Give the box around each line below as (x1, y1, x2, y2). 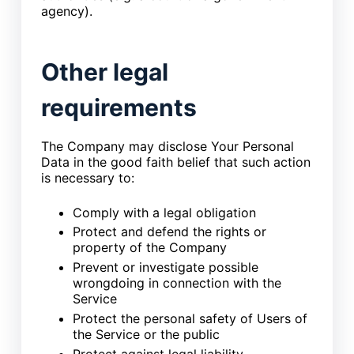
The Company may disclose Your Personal (40, 137, 294, 154)
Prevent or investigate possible (72, 259, 258, 276)
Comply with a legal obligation (72, 204, 256, 220)
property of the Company (72, 239, 227, 256)
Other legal (40, 57, 168, 86)
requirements (40, 92, 197, 122)
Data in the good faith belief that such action (40, 153, 311, 170)
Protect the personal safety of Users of (72, 311, 307, 327)
